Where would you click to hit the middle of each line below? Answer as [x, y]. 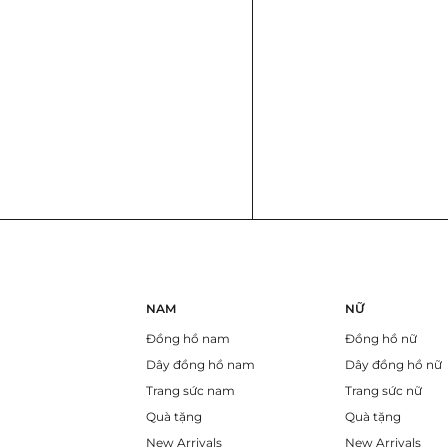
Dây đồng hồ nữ [393, 364]
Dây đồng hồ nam [200, 364]
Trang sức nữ [383, 390]
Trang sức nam [190, 390]
